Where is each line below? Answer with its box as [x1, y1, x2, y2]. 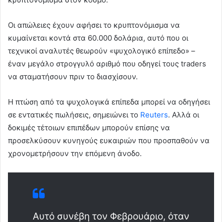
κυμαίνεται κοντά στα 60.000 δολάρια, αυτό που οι [8, 33, 188, 43]
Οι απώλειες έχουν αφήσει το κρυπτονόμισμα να [8, 20, 180, 30]
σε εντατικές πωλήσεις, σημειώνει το [8, 110, 140, 119]
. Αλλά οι [168, 110, 199, 119]
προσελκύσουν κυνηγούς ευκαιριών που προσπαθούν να [8, 135, 210, 145]
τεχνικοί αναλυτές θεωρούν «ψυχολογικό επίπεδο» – [8, 46, 195, 55]
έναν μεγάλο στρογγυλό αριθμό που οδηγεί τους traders [8, 58, 206, 68]
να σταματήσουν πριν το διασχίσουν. [8, 71, 138, 81]
